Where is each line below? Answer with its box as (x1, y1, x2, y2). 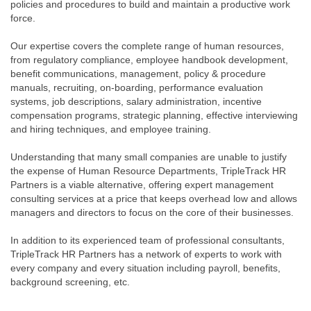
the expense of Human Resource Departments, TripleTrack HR (10, 165, 286, 177)
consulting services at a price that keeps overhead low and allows (10, 193, 297, 205)
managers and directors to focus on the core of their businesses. (10, 207, 294, 219)
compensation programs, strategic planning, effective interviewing (10, 110, 298, 121)
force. (10, 12, 35, 24)
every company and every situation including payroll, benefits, (10, 262, 280, 274)
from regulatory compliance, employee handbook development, (10, 54, 288, 66)
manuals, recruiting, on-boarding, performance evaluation (10, 82, 263, 94)
